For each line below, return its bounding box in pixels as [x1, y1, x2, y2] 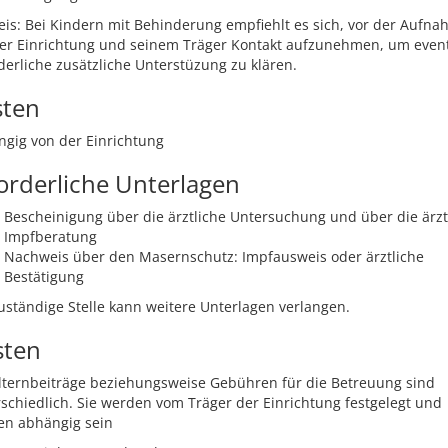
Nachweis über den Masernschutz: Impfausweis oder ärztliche [4, 247, 424, 266]
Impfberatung [4, 227, 97, 246]
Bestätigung [4, 267, 84, 286]
